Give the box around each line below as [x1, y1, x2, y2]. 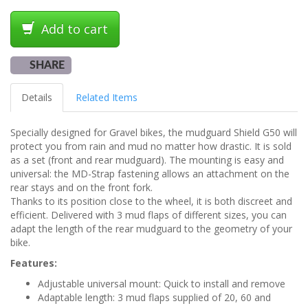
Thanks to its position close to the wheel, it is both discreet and [10, 195, 292, 208]
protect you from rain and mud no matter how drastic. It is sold [10, 140, 291, 153]
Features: [10, 256, 57, 270]
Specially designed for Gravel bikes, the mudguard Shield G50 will [10, 126, 297, 140]
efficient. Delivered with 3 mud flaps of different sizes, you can [10, 208, 287, 222]
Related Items [76, 91, 137, 104]
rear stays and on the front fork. [10, 181, 153, 195]
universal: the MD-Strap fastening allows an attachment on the [10, 167, 289, 181]
